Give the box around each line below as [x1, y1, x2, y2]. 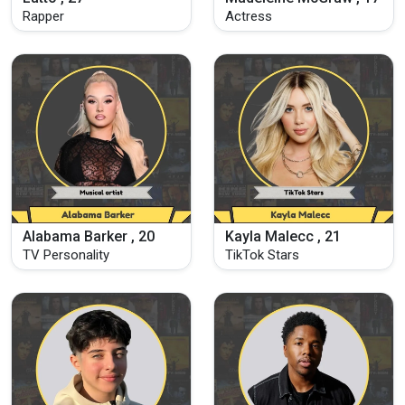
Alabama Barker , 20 [23, 227, 155, 245]
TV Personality [23, 246, 109, 263]
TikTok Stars [225, 246, 299, 263]
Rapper [23, 8, 64, 25]
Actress [225, 8, 272, 25]
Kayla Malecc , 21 [225, 227, 341, 245]
